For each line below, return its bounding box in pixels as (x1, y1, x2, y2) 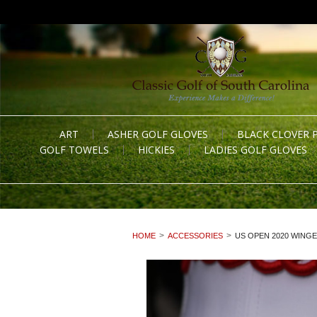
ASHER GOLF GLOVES (108, 127, 208, 141)
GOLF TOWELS (40, 143, 109, 156)
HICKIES (138, 143, 175, 156)
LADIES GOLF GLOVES (204, 143, 307, 156)
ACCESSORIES (168, 231, 223, 240)
